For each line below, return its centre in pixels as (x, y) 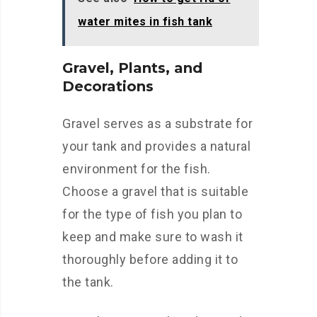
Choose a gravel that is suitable (155, 191)
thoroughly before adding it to (150, 259)
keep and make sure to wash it (153, 237)
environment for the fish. (137, 169)
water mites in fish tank (145, 22)
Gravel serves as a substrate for (157, 123)
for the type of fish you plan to (152, 214)
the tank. (88, 282)
